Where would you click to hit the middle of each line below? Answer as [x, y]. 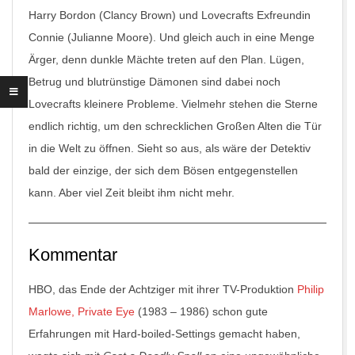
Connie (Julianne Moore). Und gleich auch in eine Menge [172, 37]
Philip [311, 289]
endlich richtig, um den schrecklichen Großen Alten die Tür [175, 126]
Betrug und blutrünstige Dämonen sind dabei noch [155, 82]
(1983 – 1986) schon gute [201, 311]
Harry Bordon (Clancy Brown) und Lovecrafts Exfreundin [170, 15]
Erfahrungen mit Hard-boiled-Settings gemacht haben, [164, 334]
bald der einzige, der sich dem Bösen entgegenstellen [163, 170]
